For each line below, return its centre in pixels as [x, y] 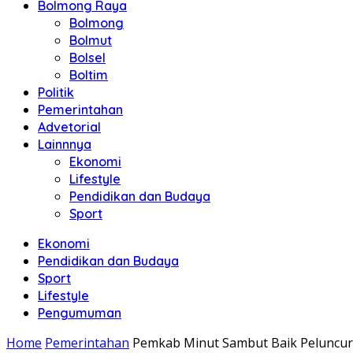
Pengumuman [80, 313]
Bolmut [91, 40]
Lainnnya [65, 144]
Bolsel [87, 58]
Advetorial [69, 127]
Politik [56, 92]
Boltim [89, 75]
